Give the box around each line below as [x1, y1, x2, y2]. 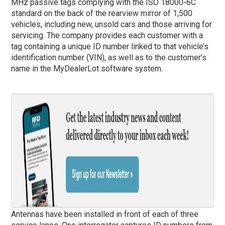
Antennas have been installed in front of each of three [11, 209, 199, 219]
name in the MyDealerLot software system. [11, 63, 163, 73]
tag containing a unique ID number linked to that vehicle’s [11, 41, 209, 51]
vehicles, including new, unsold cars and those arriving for [11, 19, 212, 29]
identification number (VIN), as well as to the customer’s [11, 52, 207, 62]
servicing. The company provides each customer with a [11, 30, 203, 40]
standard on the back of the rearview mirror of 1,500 [11, 8, 193, 18]
